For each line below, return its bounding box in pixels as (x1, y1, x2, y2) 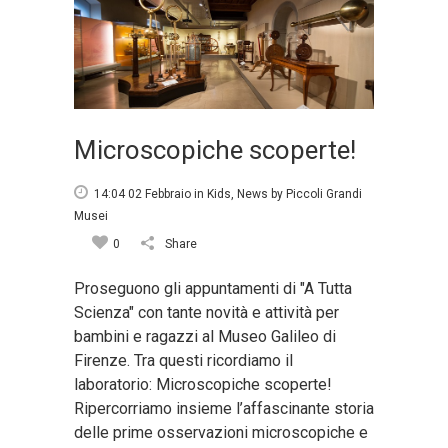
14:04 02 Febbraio (94, 186, 191, 201)
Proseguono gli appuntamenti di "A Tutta (74, 278, 352, 298)
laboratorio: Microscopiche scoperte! (74, 374, 332, 394)
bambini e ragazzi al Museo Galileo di (74, 326, 336, 346)
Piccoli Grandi (286, 186, 362, 201)
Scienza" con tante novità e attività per (74, 302, 339, 322)
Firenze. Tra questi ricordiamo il (74, 350, 293, 370)
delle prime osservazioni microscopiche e (74, 422, 368, 442)
